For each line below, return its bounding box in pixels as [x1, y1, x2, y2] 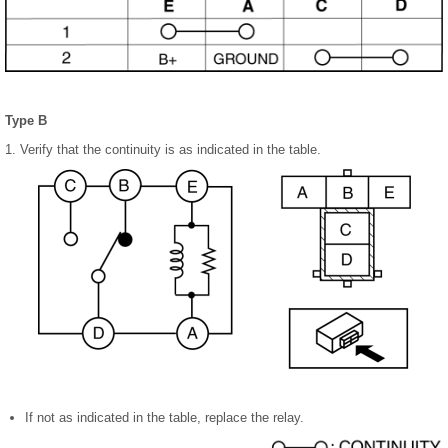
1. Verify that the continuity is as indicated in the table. [5, 142, 321, 158]
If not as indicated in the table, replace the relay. [25, 410, 304, 426]
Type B [5, 113, 47, 129]
